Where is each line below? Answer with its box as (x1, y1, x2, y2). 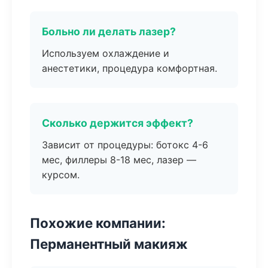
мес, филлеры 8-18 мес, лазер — (42, 154, 196, 166)
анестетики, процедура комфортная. (42, 62, 217, 74)
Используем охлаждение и (42, 47, 169, 59)
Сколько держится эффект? (42, 117, 193, 129)
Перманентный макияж (30, 236, 188, 252)
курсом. (42, 169, 80, 181)
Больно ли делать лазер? (42, 25, 176, 38)
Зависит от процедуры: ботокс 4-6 (42, 139, 208, 151)
